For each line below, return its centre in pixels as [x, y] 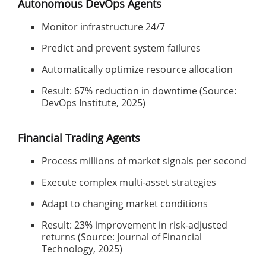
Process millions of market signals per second [144, 161]
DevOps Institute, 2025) [94, 103]
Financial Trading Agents [79, 138]
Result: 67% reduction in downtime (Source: [139, 91]
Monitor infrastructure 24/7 [103, 27]
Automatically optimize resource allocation [137, 69]
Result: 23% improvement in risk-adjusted [134, 225]
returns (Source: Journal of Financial [122, 237]
